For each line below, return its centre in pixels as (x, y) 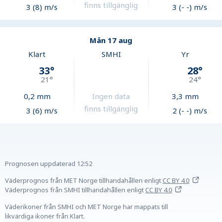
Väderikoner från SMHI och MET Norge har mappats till (86, 207)
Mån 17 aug (111, 40)
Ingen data (111, 96)
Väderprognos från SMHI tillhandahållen (65, 190)
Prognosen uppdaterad (40, 164)
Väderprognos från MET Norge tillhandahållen (74, 181)
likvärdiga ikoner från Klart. (45, 216)
